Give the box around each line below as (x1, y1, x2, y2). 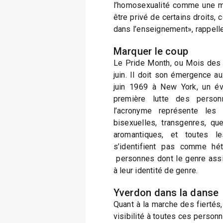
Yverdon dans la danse (113, 187, 219, 199)
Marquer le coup (113, 45, 189, 57)
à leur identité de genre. (113, 166, 198, 175)
